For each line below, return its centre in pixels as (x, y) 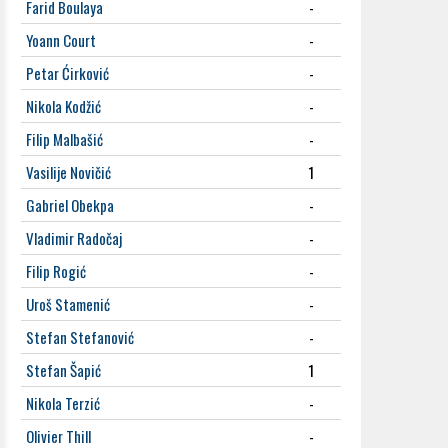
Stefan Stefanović (80, 337)
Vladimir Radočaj (74, 238)
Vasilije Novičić (68, 172)
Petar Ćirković (67, 73)
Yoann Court (61, 40)
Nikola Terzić (63, 403)
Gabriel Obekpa (70, 205)
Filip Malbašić (64, 139)
